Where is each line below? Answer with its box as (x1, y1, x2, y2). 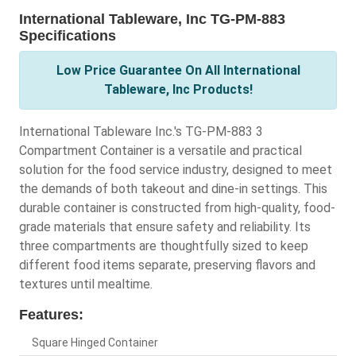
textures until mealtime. (19, 277, 153, 292)
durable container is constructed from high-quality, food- (19, 200, 335, 216)
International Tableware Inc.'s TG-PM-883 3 (19, 124, 263, 140)
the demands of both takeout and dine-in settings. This (19, 181, 327, 197)
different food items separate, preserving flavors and (19, 257, 315, 273)
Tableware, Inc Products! (103, 82, 253, 98)
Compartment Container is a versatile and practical (19, 143, 302, 159)
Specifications (19, 28, 116, 44)
